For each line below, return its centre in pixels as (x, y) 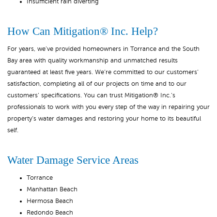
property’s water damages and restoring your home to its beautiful (104, 119)
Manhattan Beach (52, 189)
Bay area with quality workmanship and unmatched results (93, 61)
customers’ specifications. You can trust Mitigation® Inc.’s (91, 95)
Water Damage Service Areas (73, 160)
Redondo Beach (50, 213)
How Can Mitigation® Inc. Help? (83, 31)
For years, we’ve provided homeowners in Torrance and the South (103, 49)
